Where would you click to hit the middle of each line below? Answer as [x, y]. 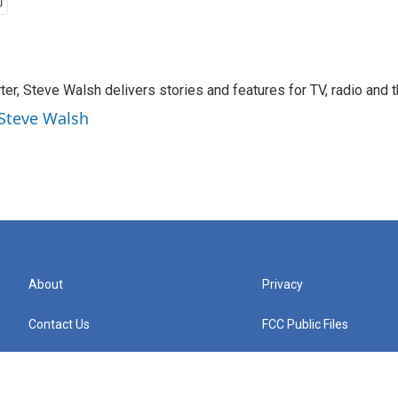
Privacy [283, 284]
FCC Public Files [306, 324]
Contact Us [59, 324]
